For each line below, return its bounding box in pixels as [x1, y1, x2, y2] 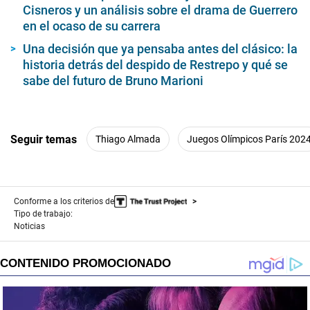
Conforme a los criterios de [14, 197, 114, 207]
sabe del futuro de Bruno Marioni [23, 73, 203, 89]
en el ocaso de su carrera [23, 19, 161, 34]
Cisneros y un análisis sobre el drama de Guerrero [23, 3, 298, 18]
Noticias [14, 221, 45, 232]
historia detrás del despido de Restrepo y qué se [23, 57, 288, 73]
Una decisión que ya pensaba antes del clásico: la [23, 42, 298, 57]
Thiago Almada [95, 133, 161, 145]
